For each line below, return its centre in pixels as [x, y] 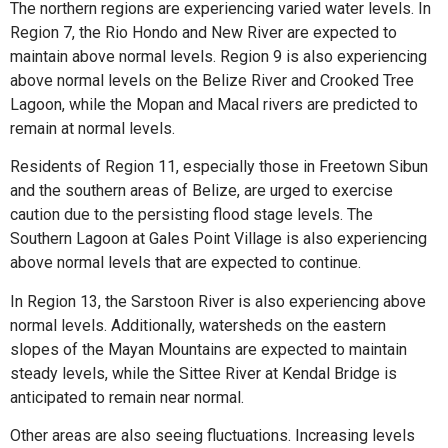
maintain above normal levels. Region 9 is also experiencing [218, 56]
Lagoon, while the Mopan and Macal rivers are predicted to [214, 104]
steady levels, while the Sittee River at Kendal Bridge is [203, 373]
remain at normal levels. [92, 128]
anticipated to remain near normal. [127, 397]
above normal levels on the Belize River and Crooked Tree [212, 80]
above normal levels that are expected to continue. [185, 263]
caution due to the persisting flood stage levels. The [191, 215]
